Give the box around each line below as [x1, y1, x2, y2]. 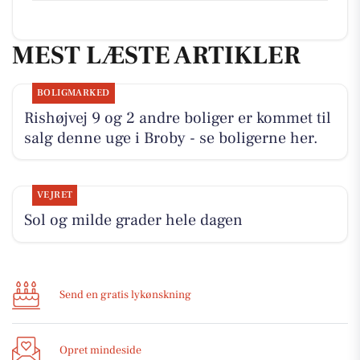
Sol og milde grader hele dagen [23, 209, 243, 231]
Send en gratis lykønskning [59, 288, 191, 302]
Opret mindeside [59, 343, 141, 358]
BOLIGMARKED [36, 86, 110, 99]
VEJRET [36, 188, 73, 201]
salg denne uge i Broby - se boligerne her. [23, 127, 318, 149]
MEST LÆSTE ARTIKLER [12, 39, 301, 73]
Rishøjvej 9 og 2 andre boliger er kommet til [23, 107, 331, 129]
